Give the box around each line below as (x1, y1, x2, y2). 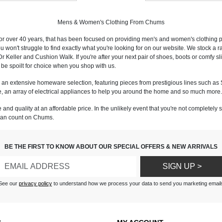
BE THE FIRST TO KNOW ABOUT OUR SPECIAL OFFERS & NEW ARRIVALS (4, 143, 218, 151)
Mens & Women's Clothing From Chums (57, 19, 165, 26)
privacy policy (18, 180, 52, 187)
